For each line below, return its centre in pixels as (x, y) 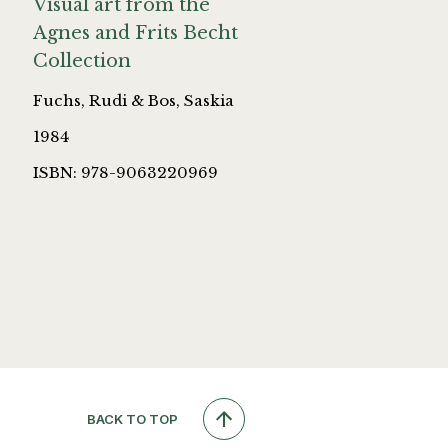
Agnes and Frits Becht (135, 33)
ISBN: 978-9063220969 (125, 173)
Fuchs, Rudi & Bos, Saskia (133, 101)
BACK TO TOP (133, 419)
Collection (82, 61)
